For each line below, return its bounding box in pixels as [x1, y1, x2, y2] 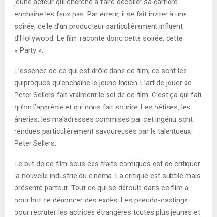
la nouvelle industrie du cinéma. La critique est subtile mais [15, 171, 201, 180]
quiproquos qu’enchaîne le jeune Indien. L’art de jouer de [15, 78, 192, 87]
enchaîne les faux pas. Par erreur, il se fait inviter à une [15, 9, 187, 18]
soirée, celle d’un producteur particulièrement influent [15, 21, 183, 31]
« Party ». [15, 46, 45, 55]
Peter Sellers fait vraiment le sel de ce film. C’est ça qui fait [15, 90, 201, 99]
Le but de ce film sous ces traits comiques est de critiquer [15, 159, 200, 168]
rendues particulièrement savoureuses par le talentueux [15, 126, 191, 136]
